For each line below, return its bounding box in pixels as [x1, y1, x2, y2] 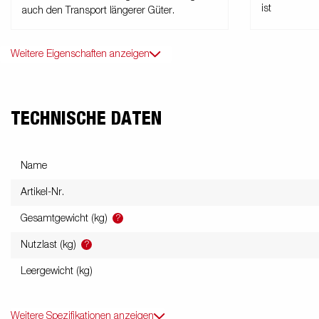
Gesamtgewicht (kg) [21, 214, 110, 224]
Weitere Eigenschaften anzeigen [11, 49, 150, 60]
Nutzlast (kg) [21, 240, 79, 251]
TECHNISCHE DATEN [11, 110, 162, 129]
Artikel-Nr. [21, 187, 64, 198]
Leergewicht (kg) [21, 266, 93, 277]
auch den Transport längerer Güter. [22, 6, 174, 16]
